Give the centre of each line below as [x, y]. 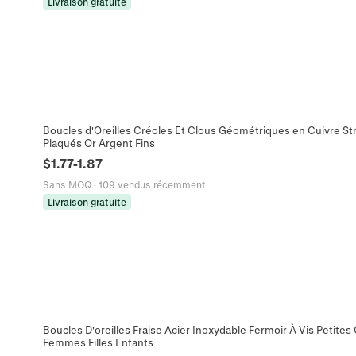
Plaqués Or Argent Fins [99, 142]
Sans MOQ [67, 184]
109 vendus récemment [151, 184]
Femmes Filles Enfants [98, 342]
